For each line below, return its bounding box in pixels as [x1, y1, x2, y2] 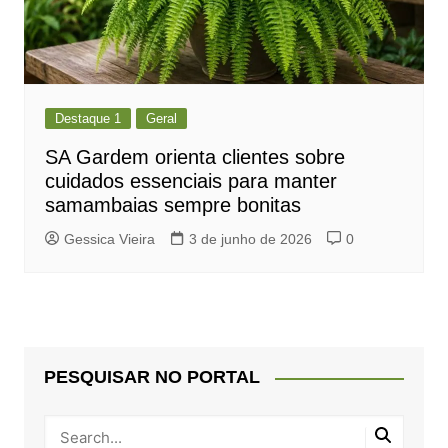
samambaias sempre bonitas [44, 194, 301, 217]
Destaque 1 [54, 111, 121, 127]
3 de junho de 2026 [188, 231, 312, 248]
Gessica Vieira [63, 231, 155, 248]
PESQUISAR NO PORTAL [43, 367, 260, 388]
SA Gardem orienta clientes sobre [44, 146, 345, 169]
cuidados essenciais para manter [44, 170, 337, 193]
